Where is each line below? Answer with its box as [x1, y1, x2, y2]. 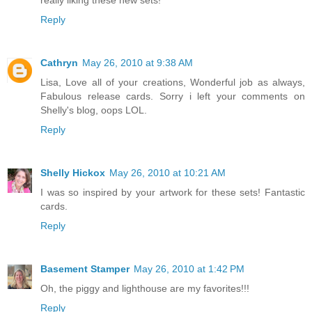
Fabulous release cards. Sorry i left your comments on [40, 90, 305, 102]
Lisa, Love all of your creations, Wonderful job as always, [40, 76, 305, 88]
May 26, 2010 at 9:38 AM [82, 56, 193, 68]
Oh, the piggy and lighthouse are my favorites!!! [40, 282, 249, 294]
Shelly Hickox [40, 166, 105, 178]
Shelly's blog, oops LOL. [40, 104, 147, 116]
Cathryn [40, 56, 78, 68]
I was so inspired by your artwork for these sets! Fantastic [40, 186, 305, 198]
